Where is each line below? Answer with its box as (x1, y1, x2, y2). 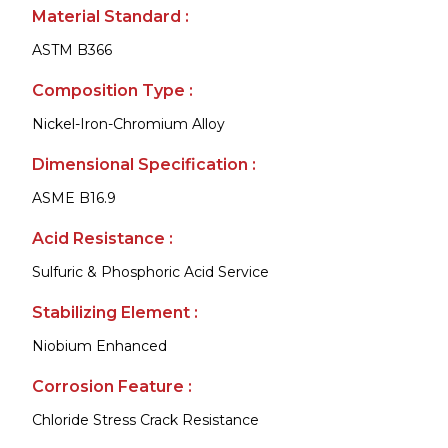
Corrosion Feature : (32, 376, 192, 396)
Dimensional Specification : (32, 154, 256, 174)
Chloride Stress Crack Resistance (32, 410, 259, 429)
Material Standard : (32, 6, 189, 26)
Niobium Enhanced (32, 336, 167, 355)
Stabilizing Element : (32, 302, 198, 322)
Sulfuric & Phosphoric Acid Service (32, 262, 269, 281)
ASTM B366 (32, 40, 112, 59)
